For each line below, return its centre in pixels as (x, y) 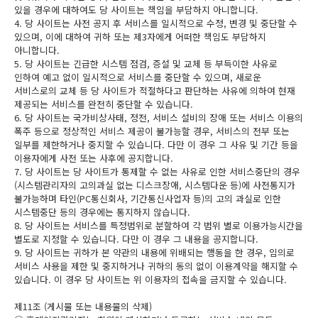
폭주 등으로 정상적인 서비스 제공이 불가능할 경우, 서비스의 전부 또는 (152, 131)
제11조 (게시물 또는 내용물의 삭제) (83, 306)
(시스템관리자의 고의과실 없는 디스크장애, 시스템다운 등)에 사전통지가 (155, 185)
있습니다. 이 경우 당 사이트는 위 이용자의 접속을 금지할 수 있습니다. (150, 279)
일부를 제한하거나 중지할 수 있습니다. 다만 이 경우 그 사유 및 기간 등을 (156, 144)
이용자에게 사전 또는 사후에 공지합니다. (94, 158)
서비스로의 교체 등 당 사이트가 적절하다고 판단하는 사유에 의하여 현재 (155, 91)
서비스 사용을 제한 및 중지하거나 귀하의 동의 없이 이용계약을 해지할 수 (156, 266)
